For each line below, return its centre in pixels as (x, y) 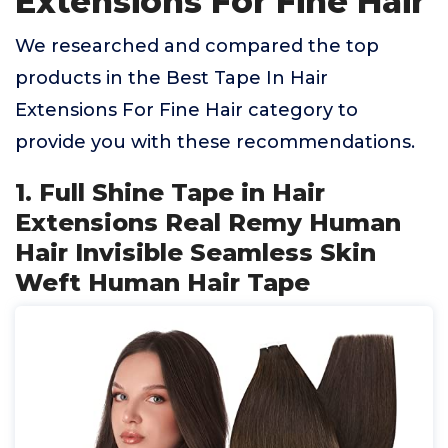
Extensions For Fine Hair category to (186, 110)
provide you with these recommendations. (215, 142)
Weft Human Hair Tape (162, 282)
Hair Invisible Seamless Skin (195, 252)
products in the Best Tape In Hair (171, 78)
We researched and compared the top (197, 46)
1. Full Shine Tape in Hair (170, 192)
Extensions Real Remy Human (208, 222)
